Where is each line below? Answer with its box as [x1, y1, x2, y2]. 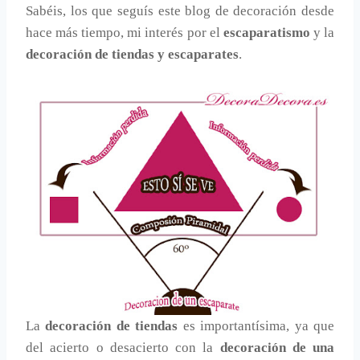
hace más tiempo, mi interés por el [26, 25, 223, 41]
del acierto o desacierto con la [26, 340, 220, 356]
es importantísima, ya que [182, 318, 335, 334]
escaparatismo [223, 25, 313, 41]
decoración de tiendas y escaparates [26, 47, 239, 63]
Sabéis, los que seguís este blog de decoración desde [26, 3, 334, 19]
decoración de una [219, 340, 334, 356]
